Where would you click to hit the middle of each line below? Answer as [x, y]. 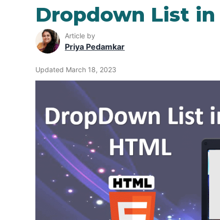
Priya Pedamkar [95, 46]
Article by [80, 35]
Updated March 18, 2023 [76, 70]
